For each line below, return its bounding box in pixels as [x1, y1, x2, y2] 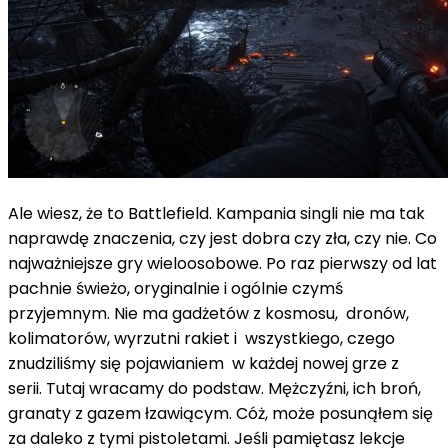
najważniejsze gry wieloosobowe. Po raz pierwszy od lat [8, 251, 437, 275]
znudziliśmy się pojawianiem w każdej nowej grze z [8, 351, 403, 375]
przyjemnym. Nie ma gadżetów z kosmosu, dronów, [8, 301, 409, 325]
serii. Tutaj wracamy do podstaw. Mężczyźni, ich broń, [8, 376, 421, 400]
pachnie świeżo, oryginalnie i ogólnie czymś [8, 276, 343, 300]
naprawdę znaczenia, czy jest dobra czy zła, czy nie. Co [8, 226, 437, 250]
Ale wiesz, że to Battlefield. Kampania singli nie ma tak [8, 201, 425, 225]
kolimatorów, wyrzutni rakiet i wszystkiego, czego [8, 326, 395, 350]
